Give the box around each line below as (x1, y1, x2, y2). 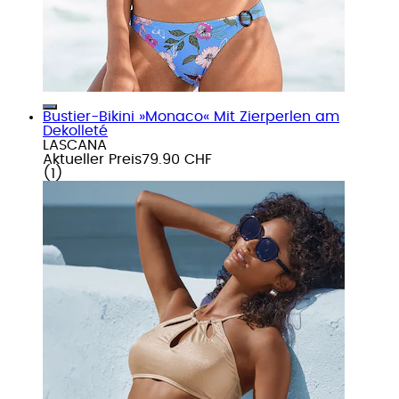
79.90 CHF (142, 151, 212, 167)
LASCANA (43, 137, 107, 152)
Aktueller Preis (43, 151, 142, 167)
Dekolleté (43, 123, 108, 138)
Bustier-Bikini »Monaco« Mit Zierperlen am (43, 109, 339, 124)
